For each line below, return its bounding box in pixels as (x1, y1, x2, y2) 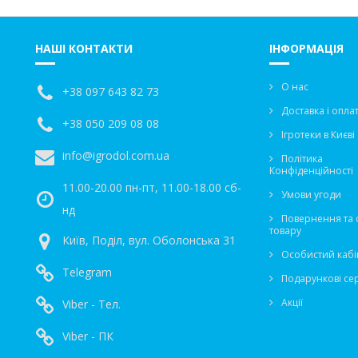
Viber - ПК (62, 328, 113, 344)
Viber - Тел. (62, 296, 121, 312)
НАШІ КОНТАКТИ (35, 41, 133, 57)
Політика (280, 152, 323, 166)
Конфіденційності (268, 164, 353, 178)
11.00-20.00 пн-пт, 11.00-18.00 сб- (62, 180, 241, 196)
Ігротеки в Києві (280, 128, 355, 142)
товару (268, 224, 301, 238)
